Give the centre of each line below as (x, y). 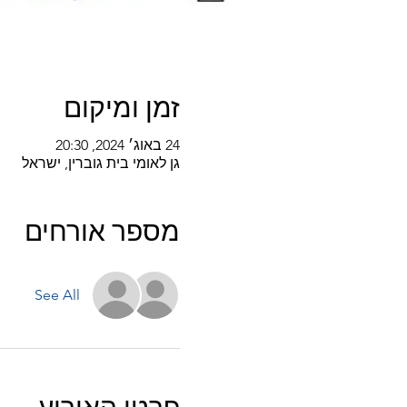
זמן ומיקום (121, 105)
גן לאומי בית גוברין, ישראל (100, 163)
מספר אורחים (102, 228)
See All (57, 295)
